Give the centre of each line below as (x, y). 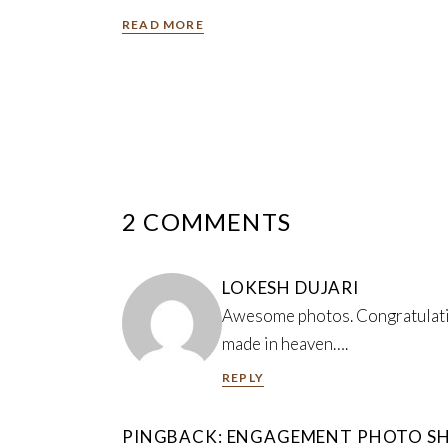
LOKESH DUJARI (291, 287)
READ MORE (163, 24)
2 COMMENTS (206, 221)
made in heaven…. (285, 343)
